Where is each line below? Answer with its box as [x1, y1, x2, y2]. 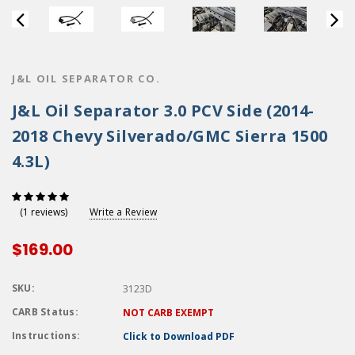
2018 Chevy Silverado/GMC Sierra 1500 [12, 124, 328, 147]
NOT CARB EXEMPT [123, 306, 214, 320]
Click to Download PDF [123, 330, 235, 344]
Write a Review [90, 204, 158, 219]
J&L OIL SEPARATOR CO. [12, 71, 161, 86]
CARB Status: [12, 305, 78, 319]
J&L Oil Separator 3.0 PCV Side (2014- [12, 99, 315, 121]
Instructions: [12, 329, 81, 343]
